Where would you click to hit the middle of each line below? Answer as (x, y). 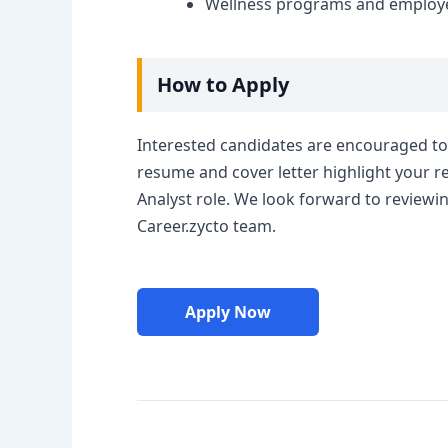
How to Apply (223, 84)
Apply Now (228, 311)
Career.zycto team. (206, 225)
